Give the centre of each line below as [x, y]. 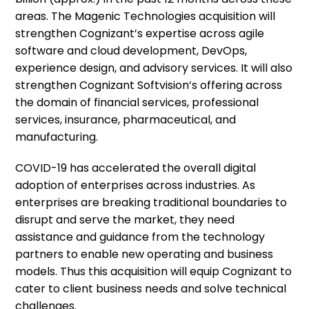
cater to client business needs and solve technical [151, 289]
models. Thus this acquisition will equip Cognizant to [154, 271]
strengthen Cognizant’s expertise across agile [140, 33]
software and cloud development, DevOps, [131, 51]
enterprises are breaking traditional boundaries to [151, 202]
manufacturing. [57, 137]
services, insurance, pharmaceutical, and [126, 120]
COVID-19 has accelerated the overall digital [136, 168]
